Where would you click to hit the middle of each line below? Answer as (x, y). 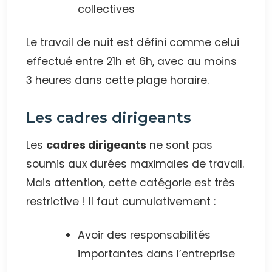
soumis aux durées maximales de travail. (135, 164)
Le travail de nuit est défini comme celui (133, 43)
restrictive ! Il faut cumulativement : (121, 202)
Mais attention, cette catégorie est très (131, 183)
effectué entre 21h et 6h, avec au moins (132, 62)
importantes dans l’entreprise (156, 254)
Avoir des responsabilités (144, 235)
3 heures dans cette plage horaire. (118, 80)
